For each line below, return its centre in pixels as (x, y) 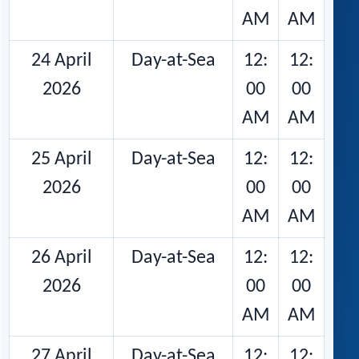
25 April (61, 160)
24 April (61, 61)
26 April (61, 258)
